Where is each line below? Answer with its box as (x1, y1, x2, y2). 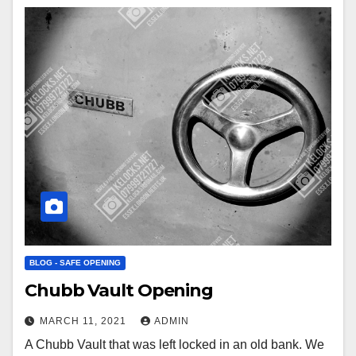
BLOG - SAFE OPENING (29, 258, 121, 268)
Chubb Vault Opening (25, 280, 214, 302)
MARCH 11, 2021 (40, 315, 130, 327)
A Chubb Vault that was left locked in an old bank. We (25, 338, 324, 352)
